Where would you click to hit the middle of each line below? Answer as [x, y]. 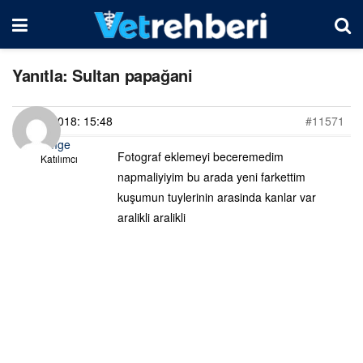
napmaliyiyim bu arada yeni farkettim [211, 177]
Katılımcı [59, 158]
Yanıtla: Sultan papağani [102, 75]
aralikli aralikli [152, 217]
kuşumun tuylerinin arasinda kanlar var [217, 197]
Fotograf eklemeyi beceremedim [201, 156]
